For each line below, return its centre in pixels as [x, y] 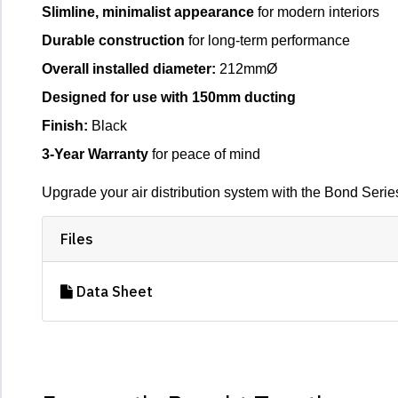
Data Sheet [113, 291]
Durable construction [113, 40]
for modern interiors [317, 12]
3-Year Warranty [95, 154]
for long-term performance [267, 40]
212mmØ [247, 68]
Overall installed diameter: [129, 68]
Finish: [65, 125]
